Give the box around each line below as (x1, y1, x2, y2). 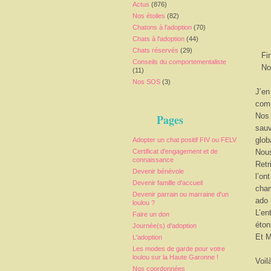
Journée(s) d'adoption (132, 222, 197, 229)
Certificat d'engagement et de (132, 148, 218, 155)
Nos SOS (132, 78, 160, 85)
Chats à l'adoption (132, 35, 184, 42)
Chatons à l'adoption (132, 24, 192, 31)
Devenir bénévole (132, 168, 184, 175)
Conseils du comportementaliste (132, 58, 226, 65)
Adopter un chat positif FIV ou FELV (132, 136, 237, 143)
